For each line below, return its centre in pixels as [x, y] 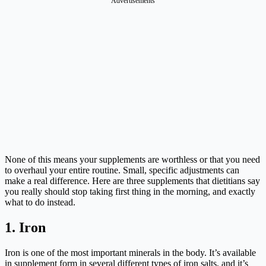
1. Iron [25, 228]
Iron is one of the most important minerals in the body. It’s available [130, 253]
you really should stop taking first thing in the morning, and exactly [130, 192]
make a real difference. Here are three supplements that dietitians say [132, 181]
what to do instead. [40, 202]
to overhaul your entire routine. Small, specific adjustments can [122, 170]
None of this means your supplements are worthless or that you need [132, 160]
